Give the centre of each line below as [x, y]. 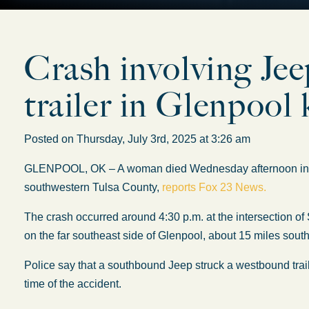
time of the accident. [73, 284]
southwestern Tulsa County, [93, 187]
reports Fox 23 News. [214, 187]
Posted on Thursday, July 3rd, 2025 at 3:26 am [143, 139]
